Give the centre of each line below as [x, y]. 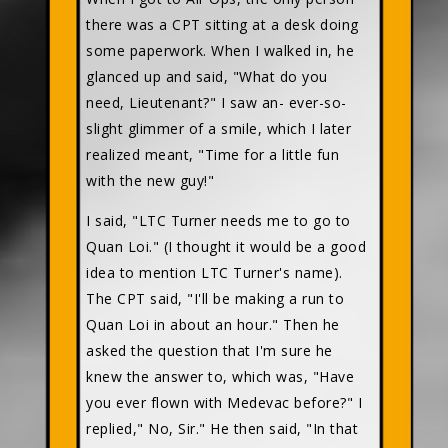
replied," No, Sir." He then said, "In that [222, 428]
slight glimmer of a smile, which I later [218, 128]
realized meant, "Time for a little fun [212, 154]
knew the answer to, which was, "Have [220, 376]
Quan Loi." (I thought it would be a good [226, 246]
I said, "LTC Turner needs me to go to [218, 220]
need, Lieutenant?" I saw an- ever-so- [216, 102]
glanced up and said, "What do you [207, 76]
